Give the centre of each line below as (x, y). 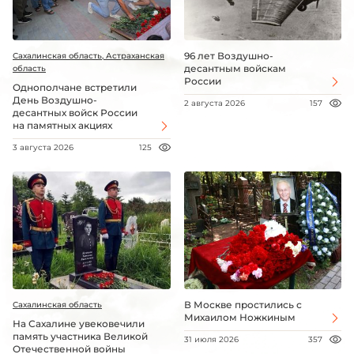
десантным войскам (235, 68)
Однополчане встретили (75, 87)
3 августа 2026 (43, 147)
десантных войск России (75, 112)
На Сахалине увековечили (79, 324)
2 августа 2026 (214, 103)
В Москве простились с (243, 305)
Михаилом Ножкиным (239, 318)
